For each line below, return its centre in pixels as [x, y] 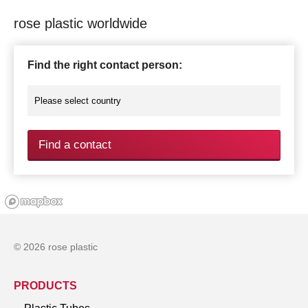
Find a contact [75, 144]
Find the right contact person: [105, 65]
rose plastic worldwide [80, 23]
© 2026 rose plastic [56, 246]
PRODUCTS [45, 285]
